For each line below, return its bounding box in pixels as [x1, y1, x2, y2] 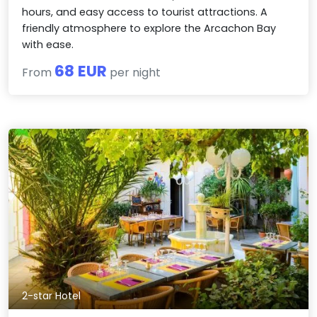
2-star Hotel [22, 288, 81, 303]
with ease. [22, 38, 74, 52]
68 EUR [54, 60, 108, 83]
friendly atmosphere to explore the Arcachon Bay [22, 21, 277, 36]
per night [107, 64, 161, 81]
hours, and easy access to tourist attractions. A [22, 5, 268, 20]
